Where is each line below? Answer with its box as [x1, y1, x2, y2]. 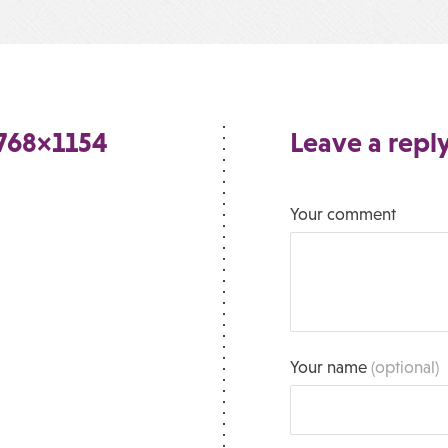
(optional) [371, 357, 440, 377]
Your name [290, 357, 372, 377]
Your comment [290, 204, 397, 224]
